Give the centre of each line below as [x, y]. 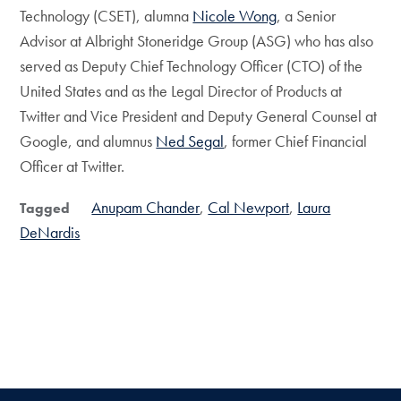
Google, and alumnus [88, 141]
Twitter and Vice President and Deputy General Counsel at [199, 116]
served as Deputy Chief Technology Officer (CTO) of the [192, 66]
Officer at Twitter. [73, 166]
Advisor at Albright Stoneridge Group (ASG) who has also [197, 41]
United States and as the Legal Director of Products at [181, 91]
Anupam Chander [146, 208]
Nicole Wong [235, 16]
